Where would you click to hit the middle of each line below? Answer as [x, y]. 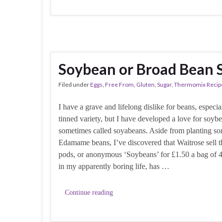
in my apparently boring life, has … [114, 166]
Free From [119, 85]
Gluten [145, 85]
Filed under [74, 85]
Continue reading [89, 193]
